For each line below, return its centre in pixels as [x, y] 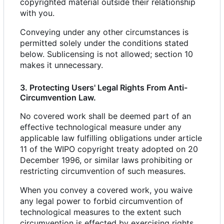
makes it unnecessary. [61, 65]
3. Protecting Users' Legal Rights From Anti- [104, 88]
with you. [37, 13]
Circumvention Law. [58, 98]
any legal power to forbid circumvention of [101, 201]
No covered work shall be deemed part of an [105, 116]
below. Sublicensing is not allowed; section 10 [106, 54]
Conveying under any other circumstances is [104, 32]
